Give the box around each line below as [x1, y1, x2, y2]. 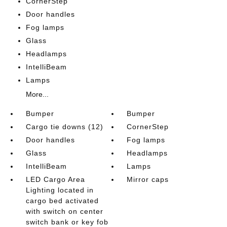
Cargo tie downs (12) [25, 123, 103, 131]
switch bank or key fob [25, 218, 108, 226]
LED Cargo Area [25, 175, 85, 183]
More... [25, 90, 49, 98]
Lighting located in [25, 186, 94, 194]
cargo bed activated [25, 197, 99, 205]
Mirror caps [127, 175, 169, 183]
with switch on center [25, 207, 103, 215]
